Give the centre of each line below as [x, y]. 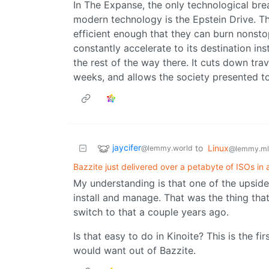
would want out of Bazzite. [134, 251]
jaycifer [127, 148]
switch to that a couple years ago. [151, 212]
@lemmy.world [167, 148]
